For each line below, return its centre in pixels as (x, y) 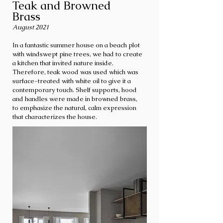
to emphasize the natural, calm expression (74, 108)
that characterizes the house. (55, 117)
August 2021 (31, 27)
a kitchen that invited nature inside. (63, 63)
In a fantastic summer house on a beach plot (76, 45)
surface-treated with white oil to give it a (72, 81)
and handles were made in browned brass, (75, 99)
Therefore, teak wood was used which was (75, 72)
